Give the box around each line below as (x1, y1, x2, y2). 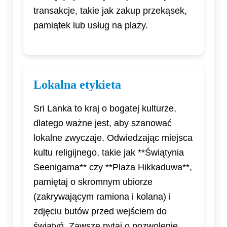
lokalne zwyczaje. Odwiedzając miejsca (33, 133, 193, 143)
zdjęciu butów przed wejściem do (33, 206, 167, 217)
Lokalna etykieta (33, 78, 121, 92)
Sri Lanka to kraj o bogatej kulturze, (33, 103, 176, 114)
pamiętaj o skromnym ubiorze (33, 177, 153, 187)
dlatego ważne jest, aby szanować (33, 118, 172, 129)
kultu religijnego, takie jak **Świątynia (33, 147, 184, 158)
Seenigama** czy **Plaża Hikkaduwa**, (33, 162, 192, 173)
